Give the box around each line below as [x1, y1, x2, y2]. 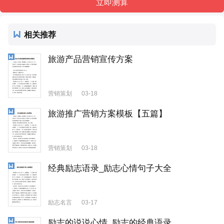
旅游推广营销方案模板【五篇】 [48, 109, 167, 119]
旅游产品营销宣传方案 [48, 54, 133, 64]
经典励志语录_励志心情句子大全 [48, 163, 171, 173]
